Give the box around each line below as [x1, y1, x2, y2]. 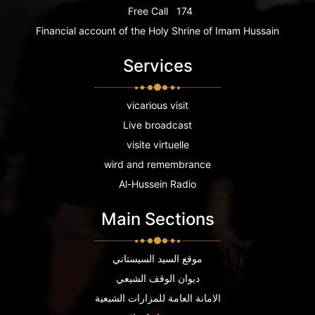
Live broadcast [123, 118, 192, 131]
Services [122, 55, 193, 76]
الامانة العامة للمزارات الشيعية [94, 291, 221, 304]
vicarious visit [127, 98, 188, 111]
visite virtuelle [126, 138, 189, 150]
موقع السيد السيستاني [112, 252, 202, 264]
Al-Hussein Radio [119, 177, 196, 190]
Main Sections [101, 208, 214, 229]
